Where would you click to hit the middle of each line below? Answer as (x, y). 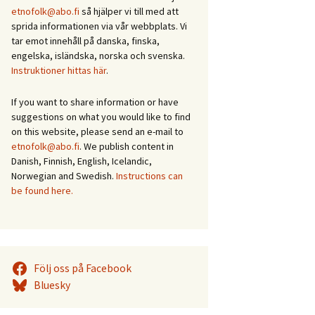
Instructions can (149, 176)
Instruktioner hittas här (59, 70)
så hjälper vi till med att (129, 11)
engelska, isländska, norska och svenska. (98, 56)
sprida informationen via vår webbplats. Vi (99, 26)
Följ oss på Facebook (82, 268)
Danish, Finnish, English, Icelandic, (82, 161)
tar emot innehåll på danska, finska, (85, 41)
